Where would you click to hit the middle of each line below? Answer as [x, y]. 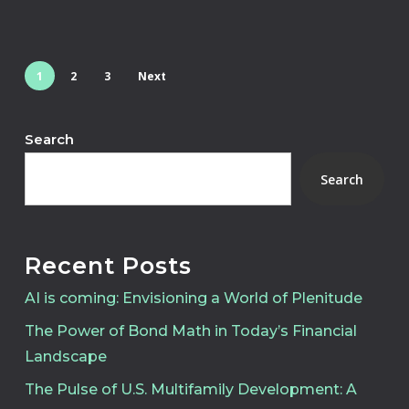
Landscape [65, 357]
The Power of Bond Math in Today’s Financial [190, 331]
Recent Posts [108, 266]
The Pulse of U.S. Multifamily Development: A [190, 390]
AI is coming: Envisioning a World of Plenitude [193, 299]
